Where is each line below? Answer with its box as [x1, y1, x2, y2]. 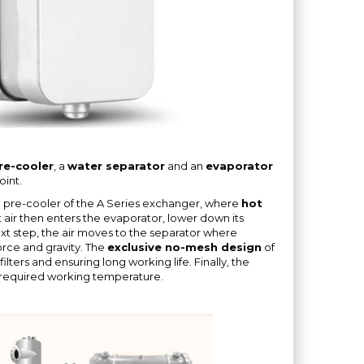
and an [164, 158, 206, 172]
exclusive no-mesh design [106, 240, 262, 253]
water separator [67, 158, 165, 172]
